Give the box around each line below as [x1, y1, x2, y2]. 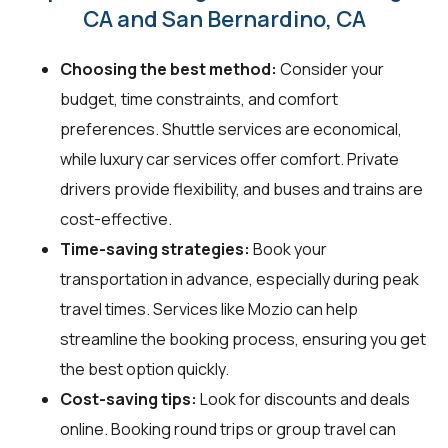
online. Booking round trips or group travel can [60, 417, 396, 440]
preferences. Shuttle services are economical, [60, 117, 402, 140]
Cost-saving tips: [60, 387, 197, 410]
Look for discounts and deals [197, 387, 410, 410]
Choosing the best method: [60, 57, 277, 80]
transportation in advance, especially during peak [60, 267, 419, 290]
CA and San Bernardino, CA [82, 3, 366, 34]
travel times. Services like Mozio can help [60, 297, 358, 320]
